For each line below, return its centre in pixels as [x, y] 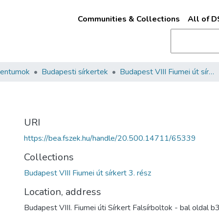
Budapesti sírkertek [75, 72]
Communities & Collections [129, 19]
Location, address [63, 192]
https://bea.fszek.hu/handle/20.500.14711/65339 [110, 138]
